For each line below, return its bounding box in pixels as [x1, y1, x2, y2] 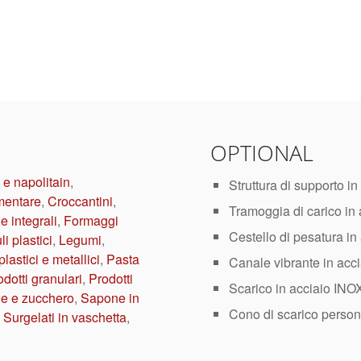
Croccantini [48, 192, 113, 211]
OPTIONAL [210, 138, 314, 168]
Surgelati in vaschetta [3, 308, 127, 327]
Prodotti [89, 269, 133, 288]
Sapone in [81, 288, 139, 308]
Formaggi [64, 211, 118, 230]
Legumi [59, 230, 102, 250]
